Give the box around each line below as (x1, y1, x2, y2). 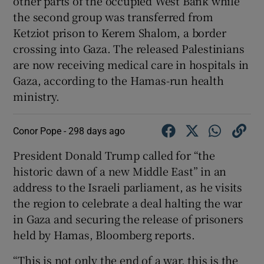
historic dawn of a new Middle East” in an (13, 163, 227, 179)
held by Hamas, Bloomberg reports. (13, 227, 195, 243)
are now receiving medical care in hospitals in (13, 57, 249, 72)
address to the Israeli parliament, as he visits (13, 179, 243, 195)
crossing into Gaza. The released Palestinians (13, 41, 245, 57)
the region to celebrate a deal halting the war (13, 195, 243, 211)
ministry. (13, 88, 60, 104)
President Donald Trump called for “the (13, 147, 215, 163)
